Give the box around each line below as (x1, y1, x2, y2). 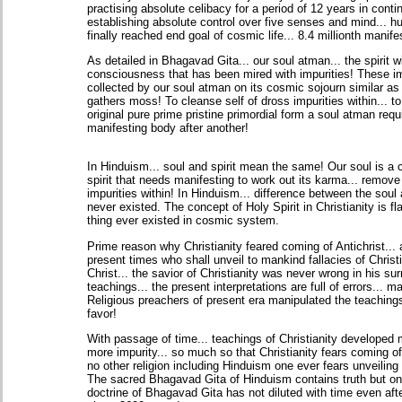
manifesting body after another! (87, 120, 249, 135)
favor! (87, 306, 117, 320)
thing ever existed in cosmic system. (87, 214, 279, 228)
